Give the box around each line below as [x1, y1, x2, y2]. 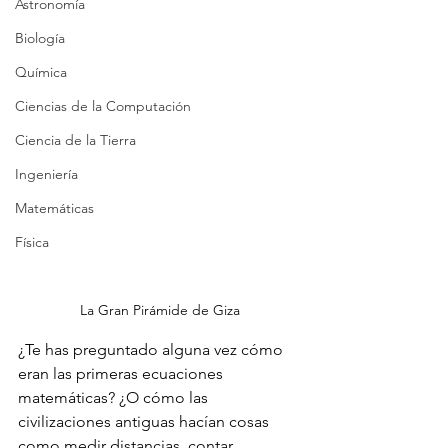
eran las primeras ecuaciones [18, 363, 227, 383]
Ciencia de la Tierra [15, 131, 136, 149]
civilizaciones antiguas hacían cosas [18, 411, 273, 431]
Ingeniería [15, 165, 78, 183]
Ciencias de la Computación [15, 97, 191, 115]
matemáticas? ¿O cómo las [18, 387, 212, 407]
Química [15, 63, 67, 81]
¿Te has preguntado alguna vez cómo [18, 339, 287, 359]
